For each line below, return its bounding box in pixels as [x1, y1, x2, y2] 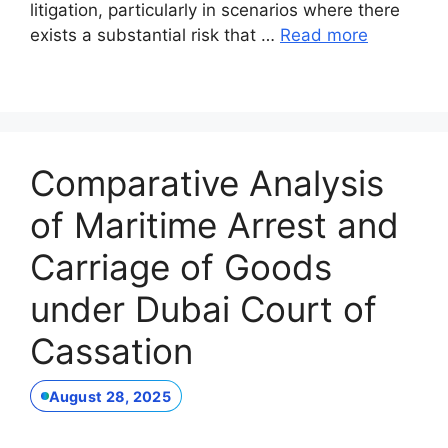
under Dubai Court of [30, 287, 377, 330]
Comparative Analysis [30, 161, 384, 204]
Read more [280, 24, 368, 45]
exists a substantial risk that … [30, 24, 280, 45]
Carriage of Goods [30, 245, 332, 288]
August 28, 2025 [48, 387, 171, 405]
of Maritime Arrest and [30, 203, 399, 246]
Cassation [30, 329, 193, 372]
